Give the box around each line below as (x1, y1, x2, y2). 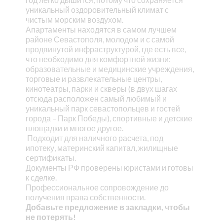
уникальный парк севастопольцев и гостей (25, 103, 180, 113)
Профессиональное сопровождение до (25, 182, 169, 192)
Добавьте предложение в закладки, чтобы (25, 202, 190, 212)
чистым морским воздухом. (25, 14, 123, 24)
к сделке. (25, 172, 58, 182)
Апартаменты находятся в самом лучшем (25, 24, 177, 34)
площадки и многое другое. (25, 123, 123, 133)
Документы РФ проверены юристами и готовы (25, 162, 193, 172)
